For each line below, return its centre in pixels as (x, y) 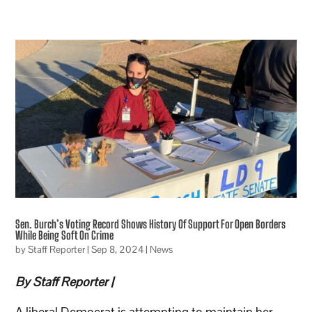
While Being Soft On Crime (65, 235)
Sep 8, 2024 (118, 249)
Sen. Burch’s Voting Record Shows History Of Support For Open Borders (151, 224)
